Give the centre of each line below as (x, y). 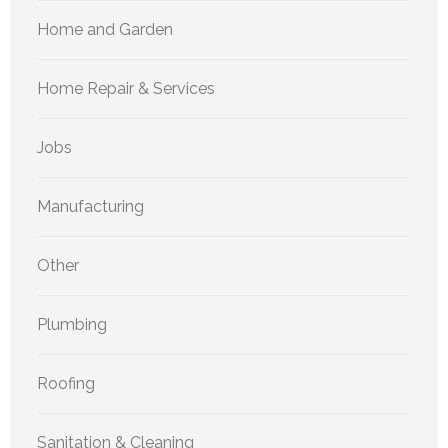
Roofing (66, 383)
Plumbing (72, 324)
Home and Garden (105, 29)
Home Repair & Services (126, 88)
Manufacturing (90, 206)
